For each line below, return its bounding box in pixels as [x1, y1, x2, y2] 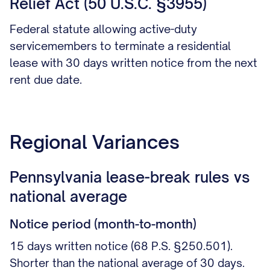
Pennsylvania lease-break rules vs [10, 168, 250, 186]
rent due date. [10, 73, 82, 86]
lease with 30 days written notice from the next [10, 56, 257, 69]
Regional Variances [10, 131, 180, 153]
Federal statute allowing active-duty [10, 22, 197, 36]
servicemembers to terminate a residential [10, 39, 231, 52]
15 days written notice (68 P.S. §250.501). [10, 239, 233, 253]
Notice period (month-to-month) [10, 216, 196, 231]
